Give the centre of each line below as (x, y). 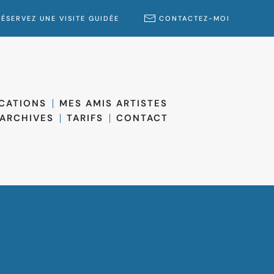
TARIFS (85, 118)
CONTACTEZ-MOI (194, 18)
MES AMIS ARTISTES (114, 104)
